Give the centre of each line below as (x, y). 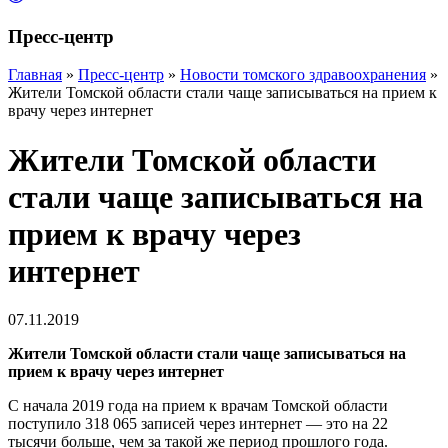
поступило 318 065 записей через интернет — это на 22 (198, 424)
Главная (35, 75)
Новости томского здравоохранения (303, 75)
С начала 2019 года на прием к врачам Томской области (198, 406)
